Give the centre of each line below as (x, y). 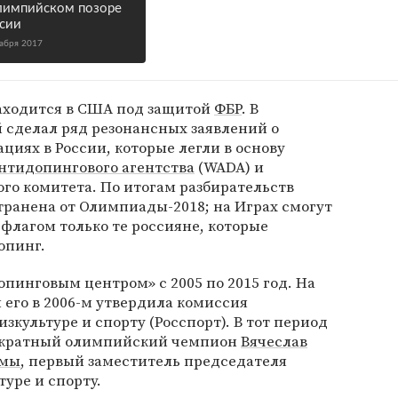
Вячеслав (274, 341)
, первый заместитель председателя (154, 361)
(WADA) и (229, 167)
